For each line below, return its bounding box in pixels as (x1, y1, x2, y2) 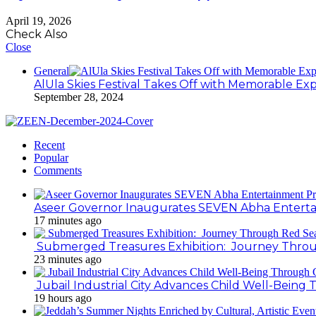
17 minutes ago (34, 214, 102, 226)
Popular (34, 151, 68, 164)
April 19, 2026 (6, 14, 71, 27)
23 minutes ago (34, 253, 102, 265)
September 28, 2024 (34, 90, 123, 103)
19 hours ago (34, 291, 92, 304)
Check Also (6, 27, 68, 41)
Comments (34, 164, 82, 176)
